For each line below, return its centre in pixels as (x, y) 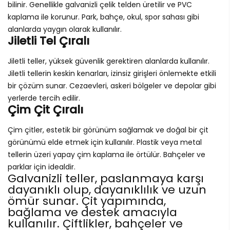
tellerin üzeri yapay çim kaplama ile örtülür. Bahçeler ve (107, 154)
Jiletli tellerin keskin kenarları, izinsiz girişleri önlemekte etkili (112, 73)
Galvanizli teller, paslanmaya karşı (106, 178)
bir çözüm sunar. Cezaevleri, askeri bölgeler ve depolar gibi (112, 85)
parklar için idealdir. (42, 167)
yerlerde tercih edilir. (44, 98)
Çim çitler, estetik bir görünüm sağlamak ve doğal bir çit (108, 130)
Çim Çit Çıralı (45, 109)
